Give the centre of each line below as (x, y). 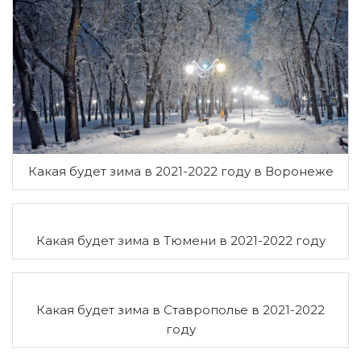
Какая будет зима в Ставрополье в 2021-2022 (180, 309)
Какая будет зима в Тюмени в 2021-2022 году (180, 240)
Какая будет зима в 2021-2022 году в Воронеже (180, 171)
